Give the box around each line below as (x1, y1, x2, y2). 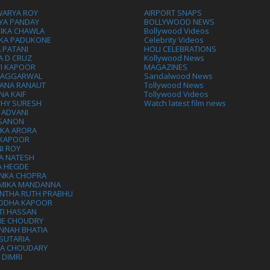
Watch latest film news (144, 98, 226, 109)
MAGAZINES (144, 61, 187, 73)
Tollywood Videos (144, 89, 209, 100)
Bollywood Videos (144, 25, 209, 37)
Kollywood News (144, 52, 204, 64)
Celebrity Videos (144, 34, 204, 46)
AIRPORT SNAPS (144, 7, 202, 19)
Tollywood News (144, 80, 204, 91)
